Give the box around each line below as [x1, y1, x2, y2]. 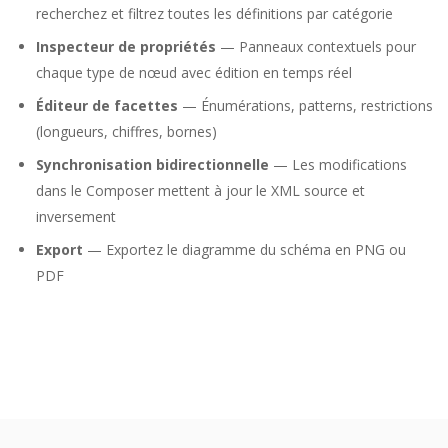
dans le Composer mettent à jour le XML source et [36, 181, 365, 201]
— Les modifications [269, 155, 407, 175]
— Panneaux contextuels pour [216, 37, 416, 57]
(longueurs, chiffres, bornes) [36, 122, 217, 142]
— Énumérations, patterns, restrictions [178, 96, 433, 116]
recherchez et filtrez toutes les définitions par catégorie [36, 4, 393, 24]
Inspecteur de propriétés [36, 37, 216, 57]
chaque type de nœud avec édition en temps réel [36, 63, 352, 83]
